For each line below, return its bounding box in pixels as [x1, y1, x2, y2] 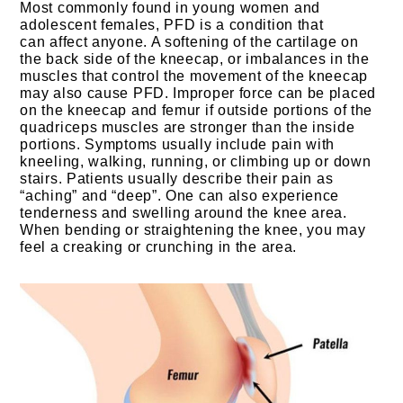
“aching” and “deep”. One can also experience [20, 188, 340, 204]
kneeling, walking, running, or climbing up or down [20, 154, 372, 170]
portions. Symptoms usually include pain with [20, 137, 336, 153]
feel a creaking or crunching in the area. [20, 239, 298, 255]
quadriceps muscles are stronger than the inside [20, 120, 355, 136]
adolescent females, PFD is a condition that [20, 17, 324, 33]
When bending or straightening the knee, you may [20, 222, 366, 238]
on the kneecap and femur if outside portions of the [20, 103, 373, 119]
